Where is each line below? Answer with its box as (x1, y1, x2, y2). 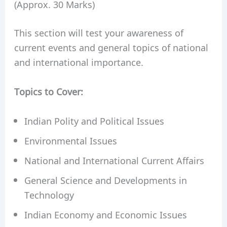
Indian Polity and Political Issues (24, 113, 164, 127)
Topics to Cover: (14, 84, 83, 98)
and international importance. (14, 55, 143, 68)
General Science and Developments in (24, 173, 187, 186)
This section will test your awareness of (14, 25, 183, 39)
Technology (24, 187, 74, 201)
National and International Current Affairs (24, 153, 204, 167)
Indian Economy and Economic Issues (24, 207, 187, 221)
